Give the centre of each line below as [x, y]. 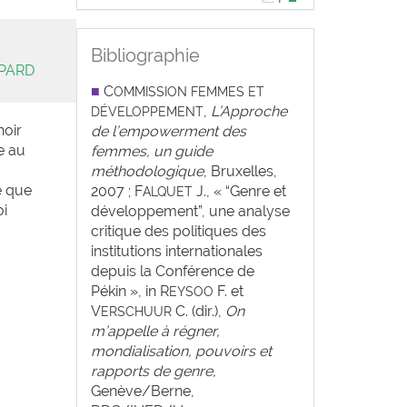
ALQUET [167, 192]
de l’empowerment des [168, 131]
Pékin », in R [129, 291]
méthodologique [147, 171]
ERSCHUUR [136, 312]
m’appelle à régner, [155, 331]
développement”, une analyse [190, 211]
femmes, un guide [151, 151]
